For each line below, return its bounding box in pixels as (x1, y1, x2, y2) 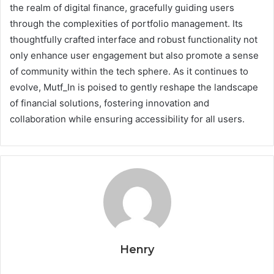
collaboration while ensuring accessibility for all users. (10, 113, 245, 125)
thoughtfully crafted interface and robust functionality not (10, 33, 257, 45)
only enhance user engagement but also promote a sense (10, 49, 259, 61)
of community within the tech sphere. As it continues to (10, 65, 248, 77)
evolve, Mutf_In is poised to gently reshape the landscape (10, 81, 258, 93)
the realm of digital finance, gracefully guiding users (10, 1, 234, 13)
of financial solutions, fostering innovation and (10, 97, 209, 109)
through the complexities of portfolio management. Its (10, 17, 243, 29)
